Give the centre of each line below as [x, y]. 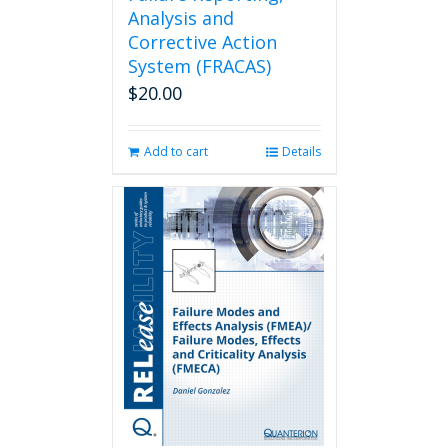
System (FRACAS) [199, 66]
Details [301, 151]
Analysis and [180, 18]
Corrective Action [202, 42]
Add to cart [175, 151]
